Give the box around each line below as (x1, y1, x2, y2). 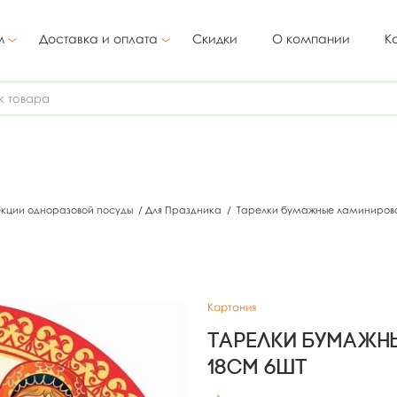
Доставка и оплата (39, 31, 158, 46)
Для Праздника (145, 204, 224, 215)
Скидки (192, 31, 237, 46)
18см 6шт (207, 354, 307, 379)
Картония (207, 300, 256, 314)
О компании (272, 31, 350, 46)
